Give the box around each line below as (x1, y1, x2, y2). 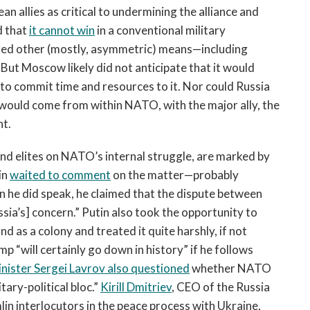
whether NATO (190, 261, 271, 275)
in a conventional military (95, 23, 226, 37)
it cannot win (29, 23, 95, 37)
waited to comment (10, 167, 111, 182)
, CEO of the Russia (172, 280, 270, 294)
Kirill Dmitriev (100, 280, 172, 294)
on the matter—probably (111, 167, 239, 182)
